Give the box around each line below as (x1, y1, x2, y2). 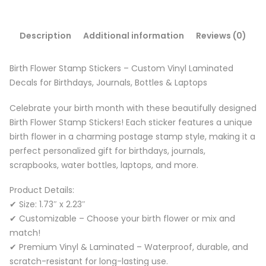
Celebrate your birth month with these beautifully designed (9, 102, 256, 114)
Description (20, 30, 71, 42)
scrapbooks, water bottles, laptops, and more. (9, 159, 198, 171)
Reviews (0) (196, 30, 246, 42)
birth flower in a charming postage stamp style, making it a (9, 130, 255, 142)
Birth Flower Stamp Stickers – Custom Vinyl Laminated (9, 62, 233, 75)
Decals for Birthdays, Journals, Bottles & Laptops (9, 77, 207, 89)
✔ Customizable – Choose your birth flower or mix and (9, 212, 235, 224)
